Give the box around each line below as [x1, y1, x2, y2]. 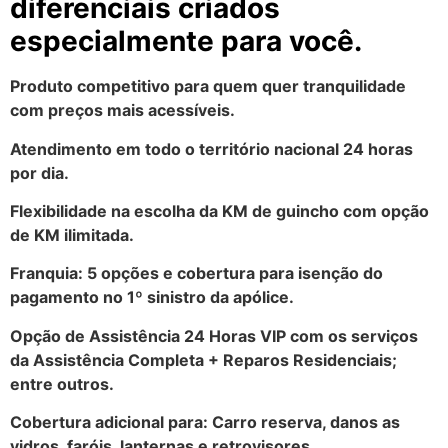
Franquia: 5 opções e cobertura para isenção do [10, 263, 383, 284]
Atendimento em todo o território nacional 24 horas [10, 138, 413, 159]
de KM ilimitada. [10, 224, 134, 245]
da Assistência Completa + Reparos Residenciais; [10, 349, 397, 370]
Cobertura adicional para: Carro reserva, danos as [10, 412, 400, 433]
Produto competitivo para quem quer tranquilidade [10, 76, 406, 97]
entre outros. [10, 373, 114, 394]
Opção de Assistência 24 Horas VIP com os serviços [10, 325, 418, 346]
